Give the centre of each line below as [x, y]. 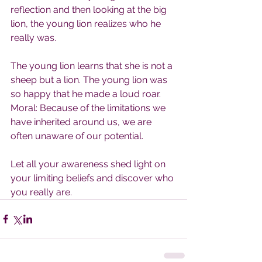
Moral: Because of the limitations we [89, 108]
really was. [33, 37]
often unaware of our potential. [77, 136]
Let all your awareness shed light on [89, 164]
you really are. [41, 192]
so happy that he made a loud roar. [86, 94]
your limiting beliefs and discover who [93, 178]
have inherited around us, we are [82, 122]
